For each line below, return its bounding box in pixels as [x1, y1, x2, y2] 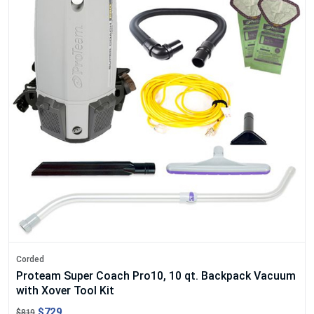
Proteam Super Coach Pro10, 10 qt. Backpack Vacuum [16, 268, 296, 282]
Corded [16, 254, 44, 264]
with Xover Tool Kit [16, 283, 114, 297]
